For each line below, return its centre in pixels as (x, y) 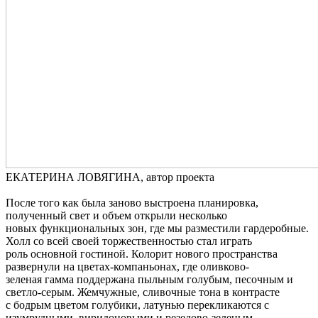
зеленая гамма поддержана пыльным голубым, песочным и (149, 279)
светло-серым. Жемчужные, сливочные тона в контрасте (143, 292)
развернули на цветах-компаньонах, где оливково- (127, 266)
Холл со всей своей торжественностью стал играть (129, 241)
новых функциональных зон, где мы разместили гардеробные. (157, 228)
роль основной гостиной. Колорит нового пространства (142, 253)
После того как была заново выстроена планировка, (132, 202)
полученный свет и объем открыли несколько (116, 215)
